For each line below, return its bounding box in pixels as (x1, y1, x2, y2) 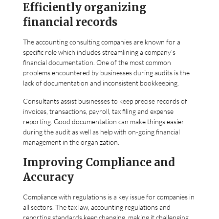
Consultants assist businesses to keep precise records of (23, 96, 188, 105)
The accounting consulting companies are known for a (23, 37, 181, 46)
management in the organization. (23, 137, 120, 146)
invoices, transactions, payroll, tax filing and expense (23, 107, 174, 115)
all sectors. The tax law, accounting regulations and (23, 202, 171, 211)
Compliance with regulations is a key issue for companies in (23, 192, 195, 201)
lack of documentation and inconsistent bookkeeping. (23, 78, 179, 87)
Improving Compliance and (23, 155, 175, 169)
